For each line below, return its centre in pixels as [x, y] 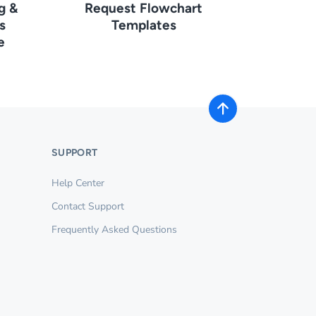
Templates [144, 25]
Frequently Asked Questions [114, 229]
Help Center [78, 183]
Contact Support [88, 206]
